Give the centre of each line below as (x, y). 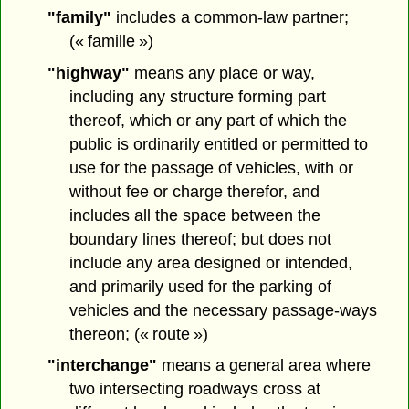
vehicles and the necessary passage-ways (224, 310)
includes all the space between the (195, 215)
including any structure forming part (198, 96)
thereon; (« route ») (139, 334)
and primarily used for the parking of (201, 286)
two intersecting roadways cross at (195, 389)
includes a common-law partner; (230, 17)
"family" (79, 17)
